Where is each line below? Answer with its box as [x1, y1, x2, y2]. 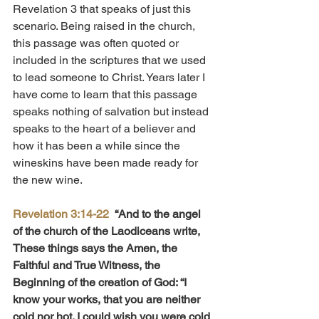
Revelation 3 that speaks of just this [13, 2, 194, 16]
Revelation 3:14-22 [13, 207, 109, 221]
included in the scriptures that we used [13, 53, 209, 68]
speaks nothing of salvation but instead [13, 105, 211, 119]
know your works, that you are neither [13, 293, 203, 307]
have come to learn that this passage [13, 88, 200, 102]
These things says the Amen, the [13, 241, 180, 256]
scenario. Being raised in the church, [13, 19, 198, 33]
